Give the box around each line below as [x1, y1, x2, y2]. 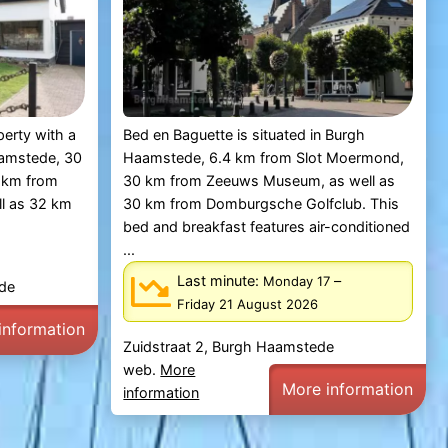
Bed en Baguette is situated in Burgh [123, 126, 366, 144]
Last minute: [177, 271, 264, 289]
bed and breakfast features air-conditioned [123, 218, 411, 236]
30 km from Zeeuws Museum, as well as [123, 172, 396, 190]
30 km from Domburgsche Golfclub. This [123, 195, 400, 213]
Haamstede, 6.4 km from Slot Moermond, [123, 149, 405, 167]
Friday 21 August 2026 [177, 295, 319, 312]
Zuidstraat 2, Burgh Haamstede [123, 337, 335, 355]
